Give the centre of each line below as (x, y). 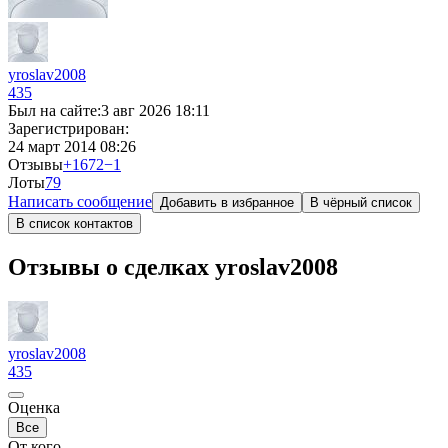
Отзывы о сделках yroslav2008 (173, 266)
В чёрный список (361, 202)
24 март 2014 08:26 (72, 146)
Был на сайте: (54, 110)
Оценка (34, 407)
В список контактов (74, 223)
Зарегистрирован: (68, 128)
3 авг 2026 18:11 (155, 110)
